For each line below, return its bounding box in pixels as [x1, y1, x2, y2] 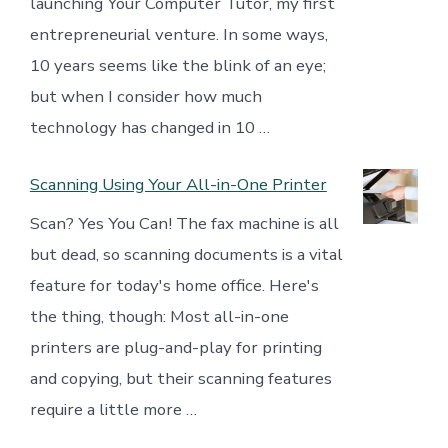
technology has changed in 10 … [29, 116, 270, 140]
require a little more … [29, 398, 197, 422]
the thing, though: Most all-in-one [29, 305, 289, 329]
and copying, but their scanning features [29, 367, 332, 391]
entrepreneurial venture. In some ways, [29, 23, 328, 47]
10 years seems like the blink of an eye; [29, 54, 326, 78]
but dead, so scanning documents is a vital [29, 243, 343, 267]
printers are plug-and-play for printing [29, 336, 322, 360]
